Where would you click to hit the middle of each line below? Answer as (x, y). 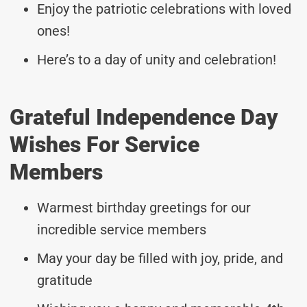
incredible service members (122, 229)
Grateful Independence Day (144, 117)
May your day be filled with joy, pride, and (160, 258)
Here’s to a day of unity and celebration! (157, 59)
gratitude (65, 280)
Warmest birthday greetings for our (144, 207)
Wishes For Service (105, 144)
